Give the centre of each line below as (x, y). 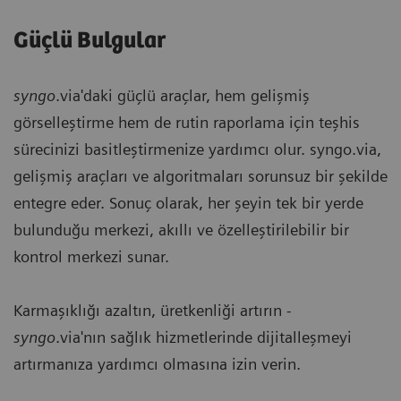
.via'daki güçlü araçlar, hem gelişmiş (183, 96)
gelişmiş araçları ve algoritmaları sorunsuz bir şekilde (200, 176)
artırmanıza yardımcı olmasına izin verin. (157, 364)
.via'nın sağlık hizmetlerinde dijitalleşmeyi (204, 337)
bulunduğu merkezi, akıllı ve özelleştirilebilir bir (181, 230)
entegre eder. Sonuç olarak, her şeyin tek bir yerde (188, 203)
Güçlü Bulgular (90, 41)
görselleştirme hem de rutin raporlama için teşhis (187, 123)
